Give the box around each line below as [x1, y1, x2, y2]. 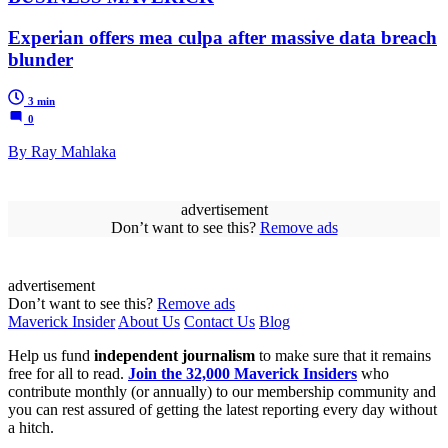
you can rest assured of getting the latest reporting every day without [8, 401, 437, 419]
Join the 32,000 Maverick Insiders [128, 365, 357, 383]
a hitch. [8, 419, 54, 437]
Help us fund [8, 347, 94, 365]
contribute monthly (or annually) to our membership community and [8, 383, 436, 401]
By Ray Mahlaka [8, 143, 116, 161]
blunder [8, 48, 73, 70]
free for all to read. [8, 365, 128, 383]
